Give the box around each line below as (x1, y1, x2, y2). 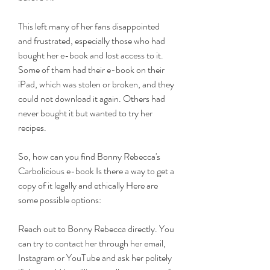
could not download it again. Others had (18, 92, 165, 105)
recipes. (18, 121, 46, 134)
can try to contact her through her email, (18, 236, 166, 250)
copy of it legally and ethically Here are (18, 178, 158, 192)
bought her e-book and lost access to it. (18, 48, 163, 62)
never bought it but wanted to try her (18, 106, 152, 120)
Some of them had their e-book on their (18, 63, 165, 77)
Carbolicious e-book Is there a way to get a (18, 164, 174, 178)
